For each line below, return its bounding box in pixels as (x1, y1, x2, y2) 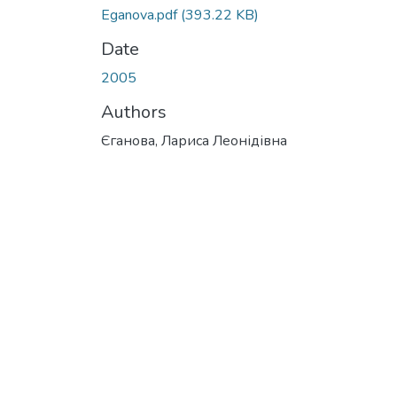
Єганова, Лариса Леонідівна (101, 130, 287, 151)
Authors (101, 99, 167, 124)
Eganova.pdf (101, 4, 181, 25)
